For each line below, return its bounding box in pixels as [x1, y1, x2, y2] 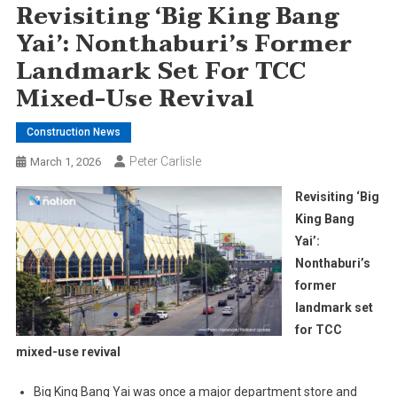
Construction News [26, 125, 121, 138]
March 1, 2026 [29, 154, 101, 168]
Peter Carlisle [128, 153, 201, 168]
